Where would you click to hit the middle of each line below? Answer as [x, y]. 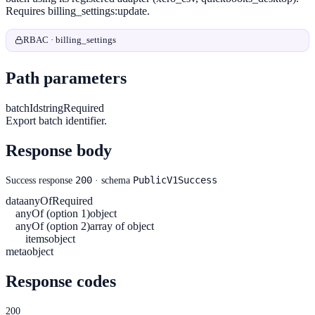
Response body [59, 150]
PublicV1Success [175, 180]
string [51, 108]
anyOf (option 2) [53, 226]
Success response [40, 180]
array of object [122, 226]
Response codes [61, 281]
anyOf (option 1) [53, 213]
